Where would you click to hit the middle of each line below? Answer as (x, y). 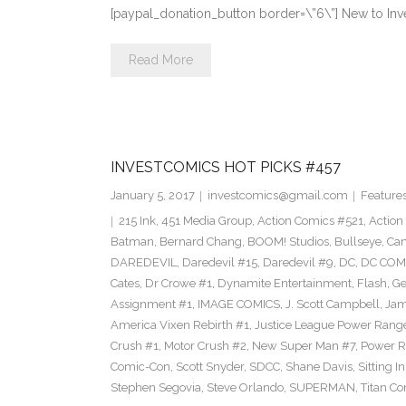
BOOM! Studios (288, 242)
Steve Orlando (245, 388)
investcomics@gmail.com (277, 196)
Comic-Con (140, 367)
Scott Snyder (209, 367)
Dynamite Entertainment (284, 284)
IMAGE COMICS (238, 304)
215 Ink (137, 221)
